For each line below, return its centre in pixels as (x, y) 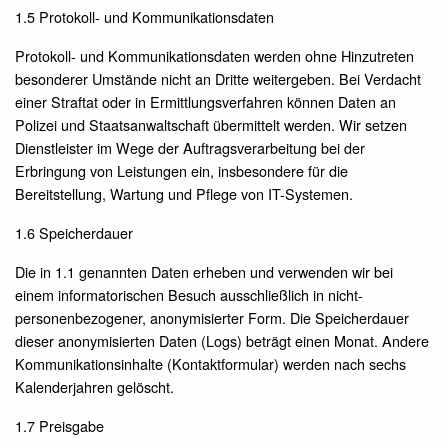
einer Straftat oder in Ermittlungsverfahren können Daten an (205, 101)
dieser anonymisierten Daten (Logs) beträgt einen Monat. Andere (222, 340)
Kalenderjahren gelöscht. (94, 386)
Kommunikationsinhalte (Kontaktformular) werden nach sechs (210, 363)
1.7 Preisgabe (59, 425)
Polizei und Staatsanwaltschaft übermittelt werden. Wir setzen (211, 124)
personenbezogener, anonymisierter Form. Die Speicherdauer (212, 317)
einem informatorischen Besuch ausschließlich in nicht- (189, 294)
